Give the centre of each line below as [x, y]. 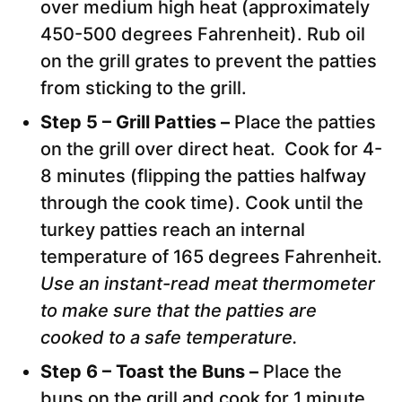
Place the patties [305, 122]
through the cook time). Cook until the [202, 203]
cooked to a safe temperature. [171, 338]
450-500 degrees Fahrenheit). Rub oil [203, 35]
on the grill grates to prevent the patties [209, 61]
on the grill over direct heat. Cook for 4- [211, 149]
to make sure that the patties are [179, 311]
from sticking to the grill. [144, 88]
